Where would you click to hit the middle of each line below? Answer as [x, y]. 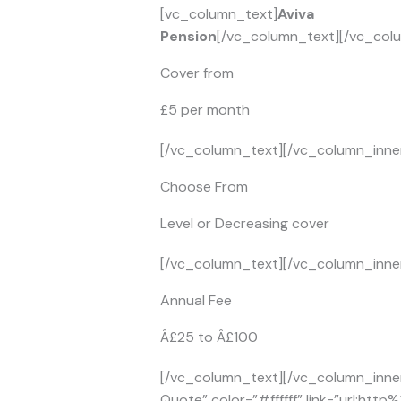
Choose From [204, 187]
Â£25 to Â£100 [209, 337]
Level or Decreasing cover [244, 224]
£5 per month [205, 110]
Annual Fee [196, 301]
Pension [188, 37]
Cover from [196, 73]
